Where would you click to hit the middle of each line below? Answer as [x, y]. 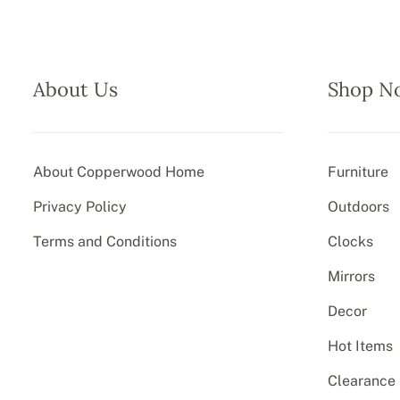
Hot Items [361, 346]
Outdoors [359, 206]
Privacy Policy [79, 206]
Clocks [351, 241]
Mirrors [352, 276]
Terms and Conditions [104, 241]
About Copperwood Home [118, 171]
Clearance [362, 380]
